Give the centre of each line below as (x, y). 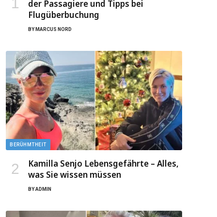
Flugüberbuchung (64, 15)
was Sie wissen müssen (75, 174)
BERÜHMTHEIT (28, 144)
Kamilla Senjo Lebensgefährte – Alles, (103, 163)
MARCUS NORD (54, 29)
